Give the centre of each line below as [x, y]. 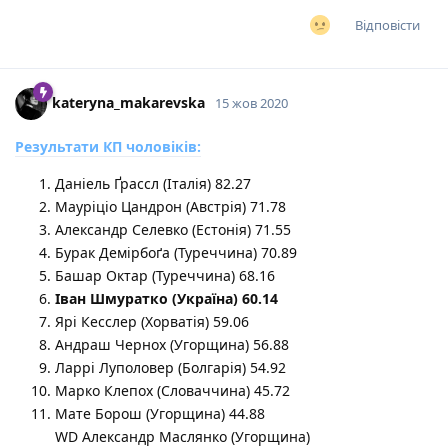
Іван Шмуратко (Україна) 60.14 [166, 298]
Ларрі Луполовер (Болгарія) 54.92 [170, 367]
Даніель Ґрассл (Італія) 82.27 [153, 183]
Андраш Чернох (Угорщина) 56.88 [172, 344]
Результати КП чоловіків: [108, 146]
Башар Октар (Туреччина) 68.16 [165, 275]
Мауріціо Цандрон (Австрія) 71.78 [170, 206]
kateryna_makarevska [128, 102]
